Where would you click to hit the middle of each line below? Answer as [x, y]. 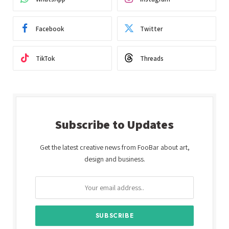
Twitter [151, 29]
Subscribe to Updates [114, 124]
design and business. [114, 159]
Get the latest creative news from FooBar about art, [114, 147]
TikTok [45, 58]
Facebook [50, 29]
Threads [152, 58]
